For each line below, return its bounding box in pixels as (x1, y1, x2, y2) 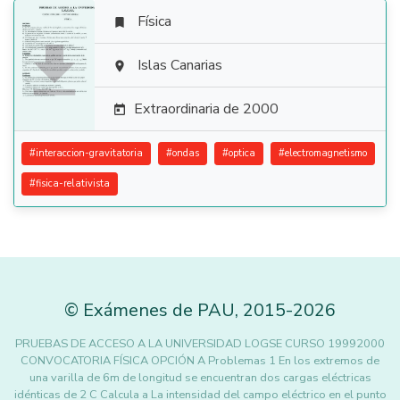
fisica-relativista (36, 177, 110, 190)
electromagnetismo (285, 146, 367, 160)
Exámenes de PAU (83, 298, 235, 322)
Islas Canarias (137, 55, 222, 75)
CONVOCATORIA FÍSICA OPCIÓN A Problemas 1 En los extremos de (21, 353, 379, 369)
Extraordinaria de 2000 (134, 99, 279, 119)
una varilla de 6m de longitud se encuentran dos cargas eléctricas (29, 370, 371, 386)
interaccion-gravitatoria (36, 146, 143, 160)
